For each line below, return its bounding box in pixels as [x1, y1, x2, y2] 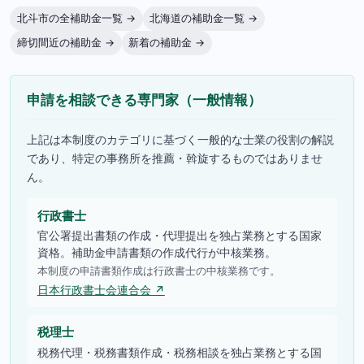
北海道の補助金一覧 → [149, 11, 258, 24]
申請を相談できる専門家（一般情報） [27, 91, 262, 108]
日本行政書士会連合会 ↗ [37, 284, 165, 297]
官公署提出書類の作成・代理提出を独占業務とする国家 [37, 228, 322, 243]
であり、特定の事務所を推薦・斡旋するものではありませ [27, 152, 323, 166]
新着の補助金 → [128, 36, 206, 49]
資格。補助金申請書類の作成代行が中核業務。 [37, 245, 276, 260]
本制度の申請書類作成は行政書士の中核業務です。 [37, 263, 280, 277]
